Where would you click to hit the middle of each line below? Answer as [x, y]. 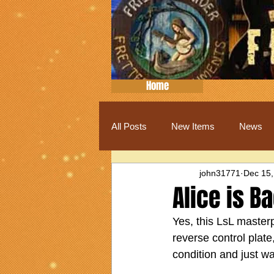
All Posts [129, 126]
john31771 [220, 173]
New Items [193, 126]
